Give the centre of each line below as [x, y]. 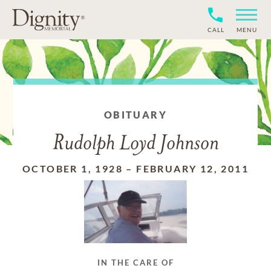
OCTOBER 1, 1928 [72, 168]
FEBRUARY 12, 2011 [192, 168]
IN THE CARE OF [135, 262]
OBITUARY [135, 115]
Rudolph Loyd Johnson [135, 144]
